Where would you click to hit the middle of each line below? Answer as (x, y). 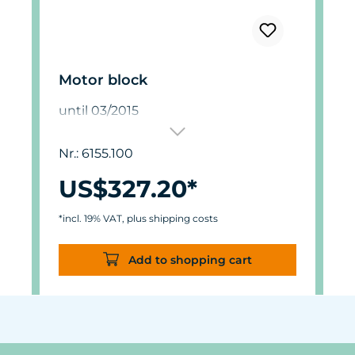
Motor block (103, 80)
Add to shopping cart (190, 260)
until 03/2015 (99, 110)
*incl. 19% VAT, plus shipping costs (138, 218)
